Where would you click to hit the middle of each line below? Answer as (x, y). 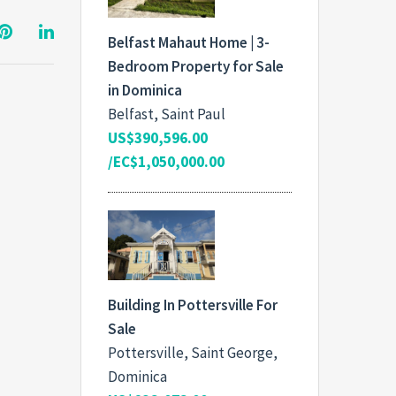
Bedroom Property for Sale (196, 66)
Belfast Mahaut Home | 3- (189, 42)
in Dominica (145, 90)
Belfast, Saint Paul (167, 114)
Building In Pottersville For (193, 305)
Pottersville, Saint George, (193, 352)
